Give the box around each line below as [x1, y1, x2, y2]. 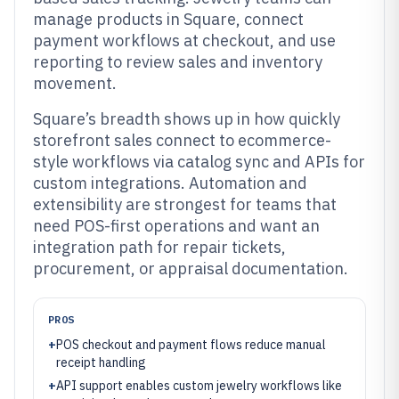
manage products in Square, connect [33, 9, 304, 29]
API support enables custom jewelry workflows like [56, 378, 342, 394]
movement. [33, 73, 117, 94]
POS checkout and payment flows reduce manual [56, 337, 326, 353]
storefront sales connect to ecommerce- [33, 130, 331, 151]
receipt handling [56, 354, 146, 370]
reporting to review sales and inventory [33, 52, 322, 72]
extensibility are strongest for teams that [33, 194, 337, 215]
